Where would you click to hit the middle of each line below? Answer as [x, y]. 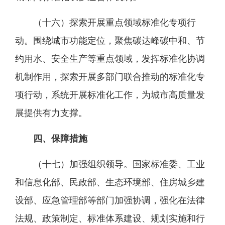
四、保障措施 [60, 139]
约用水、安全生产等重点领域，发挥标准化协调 [110, 59]
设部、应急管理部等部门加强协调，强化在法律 [110, 200]
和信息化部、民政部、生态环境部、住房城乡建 [110, 182]
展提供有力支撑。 [51, 113]
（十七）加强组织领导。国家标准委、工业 [119, 164]
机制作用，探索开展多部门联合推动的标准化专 [110, 77]
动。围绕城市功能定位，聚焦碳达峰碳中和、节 [110, 41]
